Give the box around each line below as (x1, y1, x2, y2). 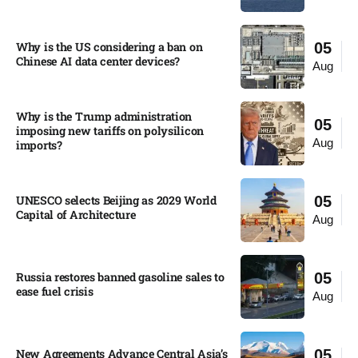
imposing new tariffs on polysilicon (16, 122, 205, 138)
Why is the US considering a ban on (16, 38, 203, 54)
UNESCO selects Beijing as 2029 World (16, 192, 217, 208)
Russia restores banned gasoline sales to (16, 268, 225, 284)
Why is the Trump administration (16, 108, 193, 124)
